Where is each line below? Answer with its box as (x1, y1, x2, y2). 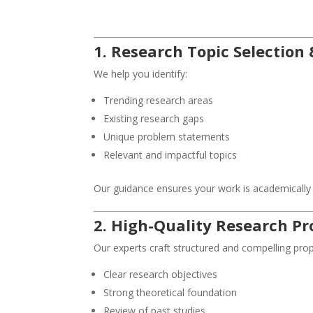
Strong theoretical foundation (103, 286, 238, 300)
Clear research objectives (103, 268, 218, 282)
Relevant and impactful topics (103, 148, 238, 162)
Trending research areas (103, 94, 214, 108)
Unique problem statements (103, 130, 231, 144)
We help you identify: (94, 67, 188, 81)
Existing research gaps (103, 112, 205, 126)
